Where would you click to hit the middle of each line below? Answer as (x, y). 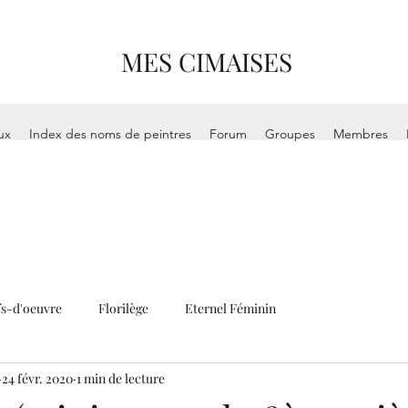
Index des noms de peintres (111, 134)
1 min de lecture (121, 378)
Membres (361, 134)
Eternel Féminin (230, 308)
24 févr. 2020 (37, 378)
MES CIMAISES (207, 61)
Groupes (291, 134)
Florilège (123, 308)
